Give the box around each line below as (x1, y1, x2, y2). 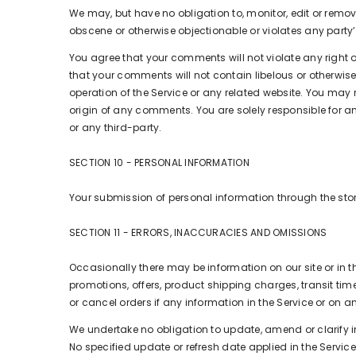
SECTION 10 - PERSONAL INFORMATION (69, 156, 250, 169)
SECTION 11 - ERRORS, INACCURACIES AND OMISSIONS (69, 226, 327, 239)
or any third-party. (69, 121, 162, 134)
